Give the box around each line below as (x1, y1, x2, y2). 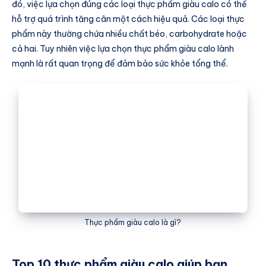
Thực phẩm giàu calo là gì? (84, 217, 182, 227)
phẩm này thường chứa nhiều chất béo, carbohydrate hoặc (12, 28, 247, 39)
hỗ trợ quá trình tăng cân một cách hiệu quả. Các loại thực (12, 13, 245, 24)
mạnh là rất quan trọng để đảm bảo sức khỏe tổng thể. (12, 58, 228, 69)
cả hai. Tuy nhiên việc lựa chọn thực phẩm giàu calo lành (12, 43, 234, 54)
